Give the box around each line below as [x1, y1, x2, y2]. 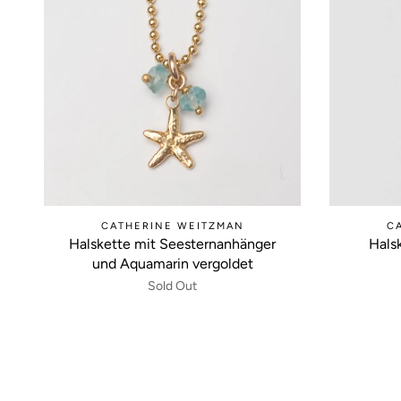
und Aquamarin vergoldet [91, 254, 253, 272]
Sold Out [148, 277, 198, 294]
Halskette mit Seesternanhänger [69, 235, 277, 252]
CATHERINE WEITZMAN [100, 219, 244, 232]
